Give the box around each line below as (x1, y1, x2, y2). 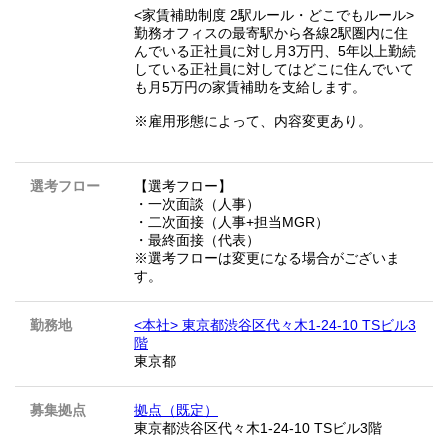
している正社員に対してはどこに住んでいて (134, 60, 414, 77)
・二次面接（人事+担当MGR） (134, 213, 329, 230)
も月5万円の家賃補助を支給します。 (134, 78, 366, 95)
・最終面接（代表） (134, 231, 260, 248)
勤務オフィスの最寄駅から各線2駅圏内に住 (134, 24, 408, 41)
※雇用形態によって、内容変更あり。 (134, 112, 372, 129)
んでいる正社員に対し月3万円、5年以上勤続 (134, 42, 416, 59)
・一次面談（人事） (134, 195, 260, 212)
